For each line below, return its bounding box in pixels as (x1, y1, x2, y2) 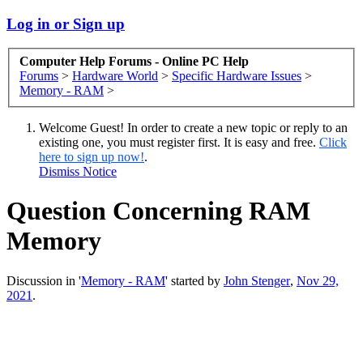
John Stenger (224, 273, 290, 288)
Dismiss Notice (39, 164, 117, 179)
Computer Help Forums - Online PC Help (19, 54, 249, 69)
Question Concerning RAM (6, 196, 310, 226)
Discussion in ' (6, 273, 81, 288)
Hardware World (72, 69, 158, 83)
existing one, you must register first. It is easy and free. (39, 135, 319, 150)
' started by (165, 273, 224, 288)
